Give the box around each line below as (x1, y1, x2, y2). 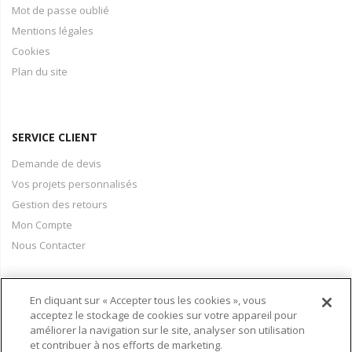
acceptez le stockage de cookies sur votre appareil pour (30, 308, 298, 322)
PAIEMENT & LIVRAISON (12, 303, 142, 318)
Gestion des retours (12, 197, 108, 211)
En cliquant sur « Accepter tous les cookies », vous (30, 293, 267, 307)
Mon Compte (12, 218, 72, 232)
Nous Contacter (12, 238, 86, 252)
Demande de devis (12, 156, 101, 170)
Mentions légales (12, 24, 93, 38)
